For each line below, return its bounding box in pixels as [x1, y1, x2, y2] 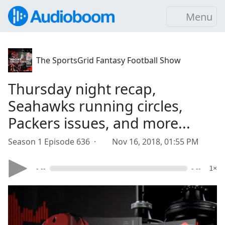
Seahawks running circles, [8, 96, 183, 116]
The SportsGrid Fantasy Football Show [36, 55, 181, 66]
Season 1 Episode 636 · [8, 136, 100, 147]
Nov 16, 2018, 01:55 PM [112, 136, 199, 147]
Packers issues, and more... [8, 113, 190, 133]
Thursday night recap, [8, 79, 156, 98]
